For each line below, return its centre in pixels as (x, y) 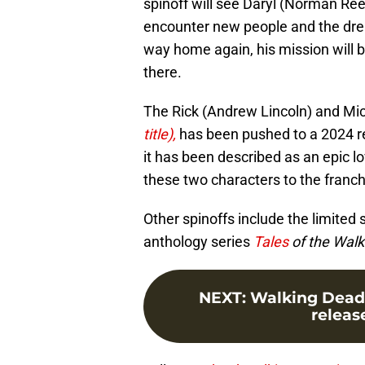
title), (160, 134)
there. (163, 72)
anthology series (198, 241)
